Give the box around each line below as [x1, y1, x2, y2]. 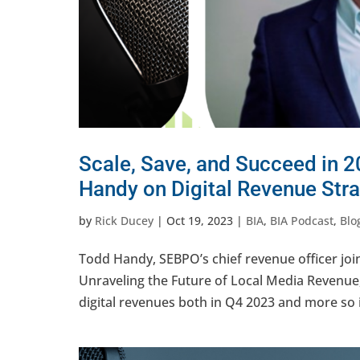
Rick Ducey [95, 212, 153, 228]
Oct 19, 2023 [166, 212, 233, 228]
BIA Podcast [270, 212, 333, 228]
